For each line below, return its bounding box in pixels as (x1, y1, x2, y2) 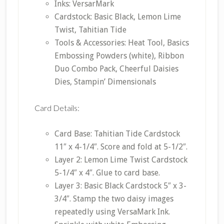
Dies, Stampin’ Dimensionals (54, 77, 156, 87)
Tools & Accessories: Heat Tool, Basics (54, 38, 189, 48)
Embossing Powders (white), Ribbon (54, 51, 184, 61)
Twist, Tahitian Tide (54, 25, 126, 35)
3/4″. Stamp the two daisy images (54, 194, 173, 204)
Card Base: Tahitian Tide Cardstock (54, 129, 180, 139)
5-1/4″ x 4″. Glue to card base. (54, 168, 160, 178)
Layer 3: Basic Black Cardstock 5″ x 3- (54, 181, 186, 191)
